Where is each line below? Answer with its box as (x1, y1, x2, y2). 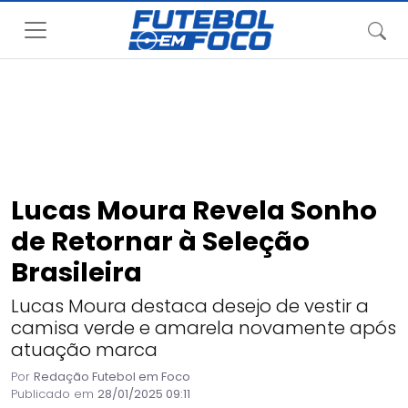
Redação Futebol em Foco (34, 368, 190, 385)
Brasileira (11, 254, 142, 291)
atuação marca (11, 337, 158, 362)
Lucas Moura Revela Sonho (11, 192, 377, 229)
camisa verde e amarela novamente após (11, 315, 396, 341)
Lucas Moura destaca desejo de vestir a (11, 293, 369, 319)
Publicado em (11, 385, 97, 403)
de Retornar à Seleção (11, 223, 310, 260)
